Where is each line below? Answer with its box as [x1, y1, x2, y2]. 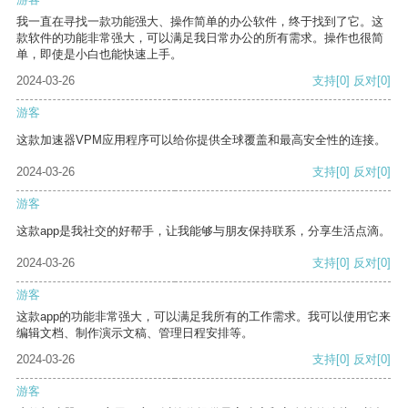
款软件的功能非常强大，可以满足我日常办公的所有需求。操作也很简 [16, 31, 383, 46]
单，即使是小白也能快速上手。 [16, 47, 182, 62]
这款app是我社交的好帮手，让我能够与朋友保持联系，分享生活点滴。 [16, 224, 391, 239]
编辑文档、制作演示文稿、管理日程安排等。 [16, 326, 253, 341]
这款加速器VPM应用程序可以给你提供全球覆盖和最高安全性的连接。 [16, 133, 386, 148]
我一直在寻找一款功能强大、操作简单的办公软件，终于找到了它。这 [16, 15, 383, 29]
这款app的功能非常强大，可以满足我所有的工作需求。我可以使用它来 [16, 310, 391, 324]
